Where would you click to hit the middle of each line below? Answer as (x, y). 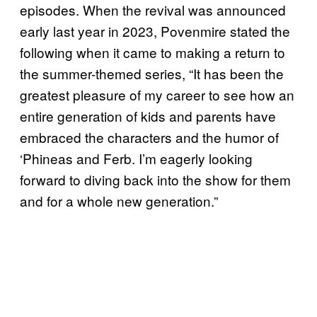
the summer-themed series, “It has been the (152, 73)
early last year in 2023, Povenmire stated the (155, 30)
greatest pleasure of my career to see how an (157, 94)
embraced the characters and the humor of (149, 137)
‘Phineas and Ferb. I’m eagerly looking (136, 158)
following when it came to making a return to (152, 52)
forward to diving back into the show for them (155, 179)
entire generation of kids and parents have (148, 115)
